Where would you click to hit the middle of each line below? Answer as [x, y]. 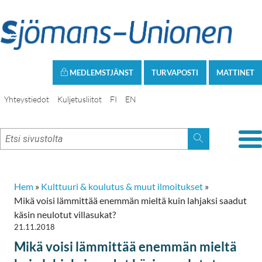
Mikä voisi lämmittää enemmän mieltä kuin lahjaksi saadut [130, 200]
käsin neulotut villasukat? [65, 214]
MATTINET [235, 72]
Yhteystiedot [27, 99]
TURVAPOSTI [175, 72]
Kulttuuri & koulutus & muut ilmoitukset [122, 186]
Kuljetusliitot [80, 99]
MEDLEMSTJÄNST [101, 72]
